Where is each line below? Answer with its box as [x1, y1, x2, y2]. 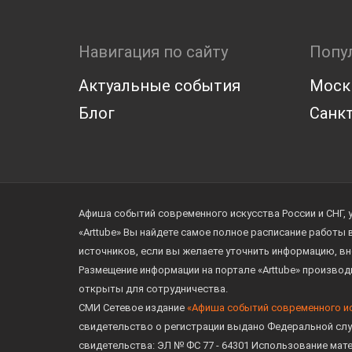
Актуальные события [79, 76, 240, 95]
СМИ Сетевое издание [79, 302, 187, 313]
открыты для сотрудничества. [79, 283, 228, 295]
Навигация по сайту [79, 42, 228, 61]
